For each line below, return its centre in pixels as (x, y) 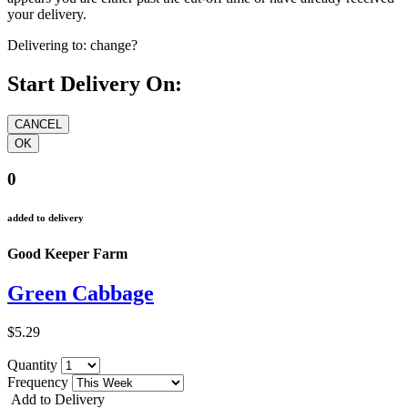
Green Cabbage (81, 294)
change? (114, 45)
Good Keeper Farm (67, 254)
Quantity (34, 365)
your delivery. (47, 14)
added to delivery (46, 218)
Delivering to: (47, 45)
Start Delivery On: (95, 83)
